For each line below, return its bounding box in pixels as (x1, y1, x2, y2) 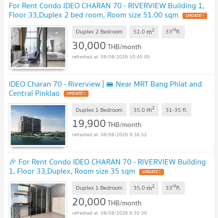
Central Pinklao (9, 86, 60, 99)
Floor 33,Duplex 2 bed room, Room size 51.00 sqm (9, 8, 179, 21)
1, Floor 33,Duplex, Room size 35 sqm (9, 164, 135, 178)
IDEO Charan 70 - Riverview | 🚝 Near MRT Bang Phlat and (9, 77, 202, 90)
